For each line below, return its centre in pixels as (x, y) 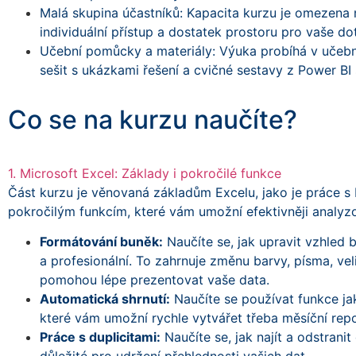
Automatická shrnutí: (105, 299)
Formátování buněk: (101, 242)
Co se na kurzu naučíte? (153, 119)
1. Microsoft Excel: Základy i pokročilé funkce (145, 173)
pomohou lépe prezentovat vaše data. (155, 280)
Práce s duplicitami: (100, 337)
